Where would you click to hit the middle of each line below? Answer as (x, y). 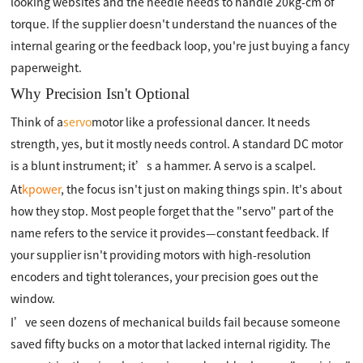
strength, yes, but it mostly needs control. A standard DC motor (177, 143)
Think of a (37, 122)
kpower (42, 189)
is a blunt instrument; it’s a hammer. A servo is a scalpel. (164, 165)
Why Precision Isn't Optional (100, 94)
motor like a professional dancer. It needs (201, 122)
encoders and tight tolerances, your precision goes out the (165, 276)
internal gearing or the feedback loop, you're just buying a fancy (180, 45)
